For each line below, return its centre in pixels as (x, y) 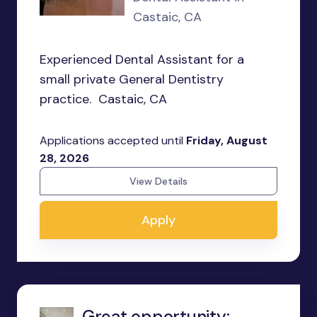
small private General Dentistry (132, 79)
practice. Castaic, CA (105, 99)
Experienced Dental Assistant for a (142, 59)
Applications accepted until (113, 140)
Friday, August (227, 140)
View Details (158, 181)
